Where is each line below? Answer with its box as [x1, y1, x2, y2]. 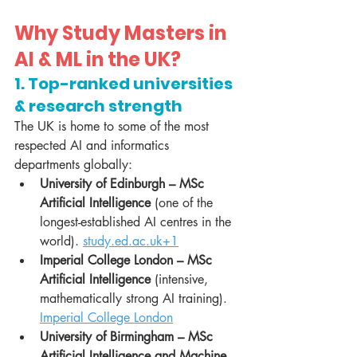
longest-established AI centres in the [40, 214, 235, 231]
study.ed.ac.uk [83, 233, 163, 250]
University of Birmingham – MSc [40, 328, 217, 346]
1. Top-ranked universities [14, 73, 236, 96]
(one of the [151, 194, 217, 212]
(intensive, [151, 271, 212, 288]
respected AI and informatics [14, 137, 173, 155]
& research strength [14, 95, 182, 118]
